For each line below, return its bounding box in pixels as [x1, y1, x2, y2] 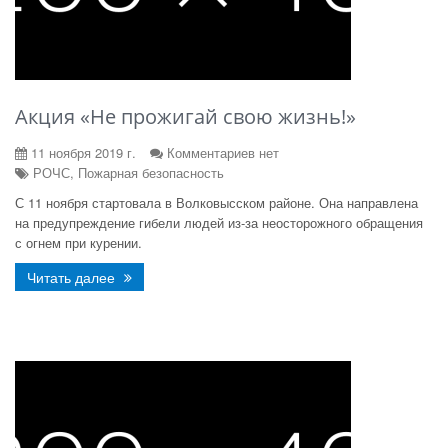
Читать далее [27, 267, 119, 287]
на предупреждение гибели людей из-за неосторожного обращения [15, 213, 423, 232]
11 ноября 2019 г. [27, 143, 136, 162]
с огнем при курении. [15, 233, 142, 252]
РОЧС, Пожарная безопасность [29, 163, 224, 182]
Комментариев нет [167, 143, 279, 162]
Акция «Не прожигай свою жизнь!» [15, 103, 356, 130]
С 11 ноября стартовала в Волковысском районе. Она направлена [15, 193, 418, 212]
